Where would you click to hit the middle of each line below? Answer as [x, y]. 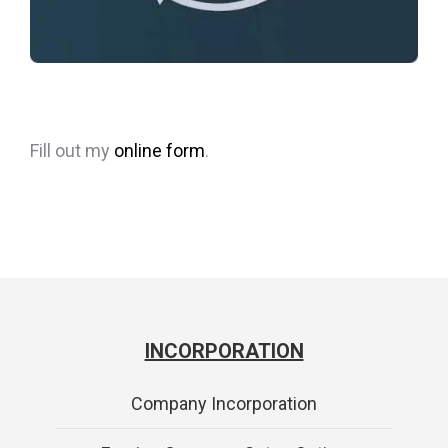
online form [159, 151]
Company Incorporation [224, 404]
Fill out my [72, 151]
